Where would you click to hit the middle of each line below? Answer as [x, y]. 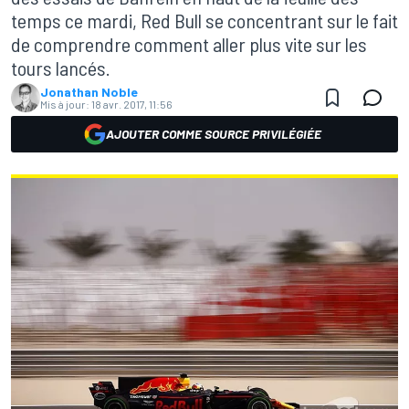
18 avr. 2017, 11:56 [132, 104]
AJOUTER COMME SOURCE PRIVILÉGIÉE [214, 134]
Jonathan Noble [89, 92]
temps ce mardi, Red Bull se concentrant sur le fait [204, 20]
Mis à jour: [65, 104]
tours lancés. [61, 68]
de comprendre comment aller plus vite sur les [189, 44]
